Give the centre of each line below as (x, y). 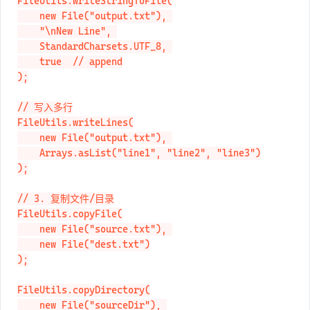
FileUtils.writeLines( (75, 137)
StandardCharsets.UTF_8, (28, 61)
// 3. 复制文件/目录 (66, 213)
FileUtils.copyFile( (70, 229)
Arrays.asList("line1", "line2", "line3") (28, 168)
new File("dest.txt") (28, 259)
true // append (28, 76)
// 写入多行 (45, 122)
